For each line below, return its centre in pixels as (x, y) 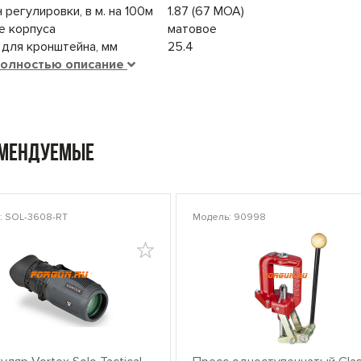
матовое (192, 29)
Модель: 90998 (229, 218)
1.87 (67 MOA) (206, 12)
